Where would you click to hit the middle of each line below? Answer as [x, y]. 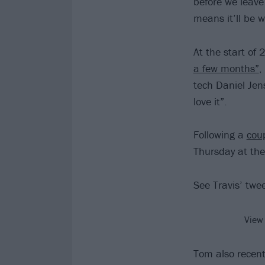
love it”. [210, 101]
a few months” [226, 68]
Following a [220, 135]
